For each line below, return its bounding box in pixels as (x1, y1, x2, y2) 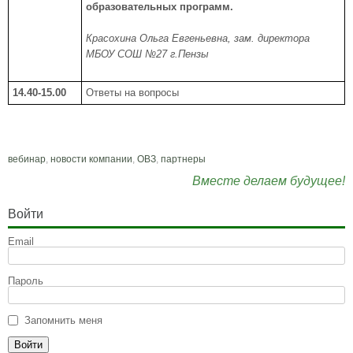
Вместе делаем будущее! (192, 174, 345, 188)
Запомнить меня (24, 314, 102, 326)
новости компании (50, 154, 132, 165)
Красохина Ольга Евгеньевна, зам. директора (86, 32, 310, 44)
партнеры (161, 154, 206, 165)
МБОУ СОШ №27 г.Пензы (86, 48, 209, 60)
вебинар (8, 154, 46, 165)
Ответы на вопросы (86, 87, 179, 98)
